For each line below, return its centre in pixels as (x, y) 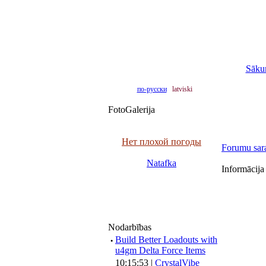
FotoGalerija (132, 110)
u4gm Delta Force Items (160, 250)
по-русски (152, 89)
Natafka (161, 163)
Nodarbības (130, 227)
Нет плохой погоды (161, 142)
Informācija (243, 169)
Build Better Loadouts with (166, 240)
